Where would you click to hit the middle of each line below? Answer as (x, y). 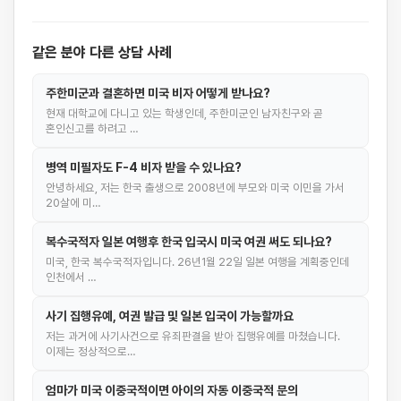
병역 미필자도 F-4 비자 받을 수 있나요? (144, 167)
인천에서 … (71, 277)
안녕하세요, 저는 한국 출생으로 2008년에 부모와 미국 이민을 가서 (195, 188)
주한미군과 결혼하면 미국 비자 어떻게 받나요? (158, 93)
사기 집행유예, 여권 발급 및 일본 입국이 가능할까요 (170, 316)
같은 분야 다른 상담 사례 (102, 52)
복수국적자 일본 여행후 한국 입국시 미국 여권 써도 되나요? (189, 242)
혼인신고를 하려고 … (92, 128)
